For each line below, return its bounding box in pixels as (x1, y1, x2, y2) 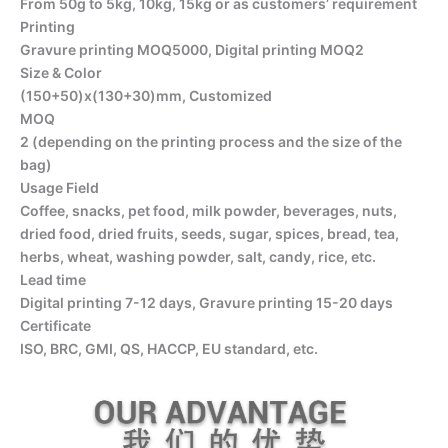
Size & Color (20, 63, 102, 81)
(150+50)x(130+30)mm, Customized (20, 86, 272, 104)
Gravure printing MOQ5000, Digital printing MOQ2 (20, 40, 364, 58)
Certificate (20, 316, 91, 334)
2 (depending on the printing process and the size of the (20, 132, 402, 150)
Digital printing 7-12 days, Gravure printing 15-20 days (20, 293, 393, 311)
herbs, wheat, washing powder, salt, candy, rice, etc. (20, 247, 376, 265)
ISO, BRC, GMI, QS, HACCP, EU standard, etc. (20, 339, 318, 357)
